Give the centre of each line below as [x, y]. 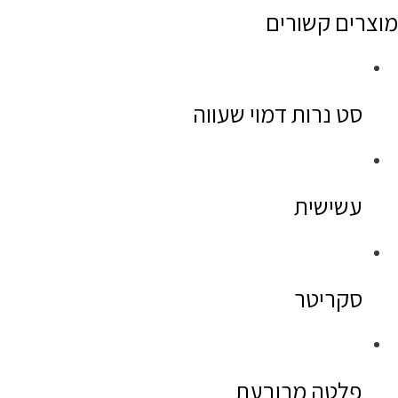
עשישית [328, 207]
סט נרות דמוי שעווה [278, 114]
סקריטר [328, 299]
